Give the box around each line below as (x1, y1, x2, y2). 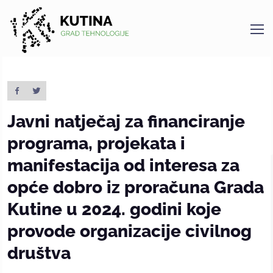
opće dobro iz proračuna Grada (7, 177, 264, 198)
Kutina (7, 39, 44, 52)
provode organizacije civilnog (7, 221, 252, 242)
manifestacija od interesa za (7, 155, 239, 176)
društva (7, 243, 71, 264)
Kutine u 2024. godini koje (7, 199, 221, 220)
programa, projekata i (7, 133, 185, 154)
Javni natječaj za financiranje (7, 111, 245, 132)
